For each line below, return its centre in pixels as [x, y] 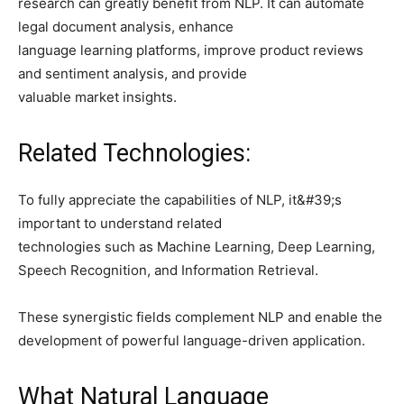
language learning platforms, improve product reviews [191, 50]
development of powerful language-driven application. [192, 340]
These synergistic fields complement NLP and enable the [200, 317]
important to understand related [120, 223]
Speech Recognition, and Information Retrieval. [168, 270]
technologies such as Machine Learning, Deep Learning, [197, 246]
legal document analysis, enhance [126, 26]
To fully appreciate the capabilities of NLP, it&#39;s [180, 199]
